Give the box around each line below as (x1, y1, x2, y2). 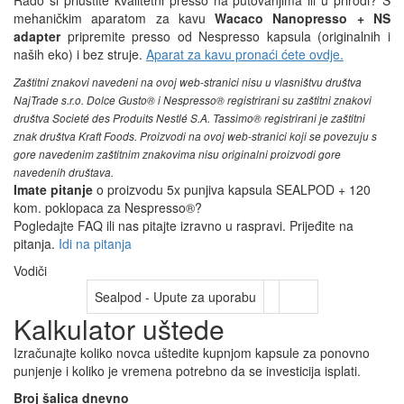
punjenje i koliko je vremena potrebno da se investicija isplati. (14, 361, 361, 380)
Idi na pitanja (59, 234, 132, 252)
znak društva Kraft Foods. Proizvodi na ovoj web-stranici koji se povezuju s (14, 128, 377, 143)
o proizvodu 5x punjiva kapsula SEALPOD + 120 (93, 179, 371, 198)
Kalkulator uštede (14, 308, 225, 348)
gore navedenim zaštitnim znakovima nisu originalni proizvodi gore (14, 146, 341, 161)
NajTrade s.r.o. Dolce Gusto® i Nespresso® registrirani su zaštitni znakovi (14, 92, 372, 107)
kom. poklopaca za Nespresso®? (14, 197, 202, 216)
